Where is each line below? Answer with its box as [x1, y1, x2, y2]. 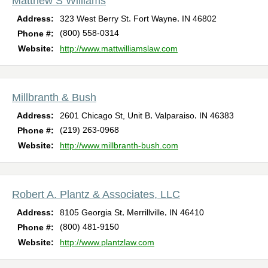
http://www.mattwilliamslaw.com [60, 44, 178, 54]
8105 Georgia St [60, 208, 122, 218]
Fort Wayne [133, 14, 177, 24]
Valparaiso [155, 111, 194, 121]
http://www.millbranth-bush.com [60, 141, 178, 151]
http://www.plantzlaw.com [60, 237, 154, 248]
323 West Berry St [60, 14, 129, 24]
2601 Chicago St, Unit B [60, 111, 150, 121]
